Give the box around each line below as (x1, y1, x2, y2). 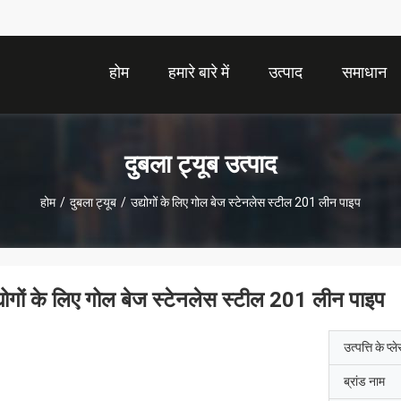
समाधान (342, 63, 387, 82)
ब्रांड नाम (344, 374, 385, 388)
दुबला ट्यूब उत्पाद (124, 149, 277, 179)
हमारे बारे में (168, 63, 229, 82)
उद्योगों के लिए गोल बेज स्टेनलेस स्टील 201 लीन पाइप (131, 194, 361, 209)
